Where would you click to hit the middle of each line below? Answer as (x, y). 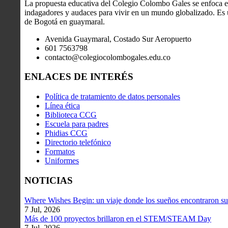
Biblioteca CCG (71, 115)
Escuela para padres (77, 124)
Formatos (60, 152)
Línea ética (62, 106)
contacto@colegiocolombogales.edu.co (108, 57)
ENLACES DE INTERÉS (79, 77)
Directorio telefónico (78, 142)
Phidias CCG (66, 133)
